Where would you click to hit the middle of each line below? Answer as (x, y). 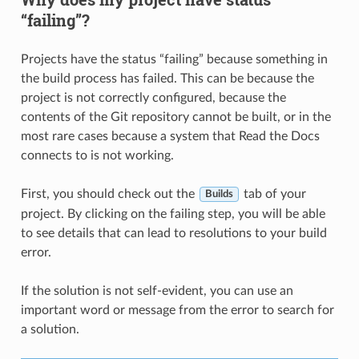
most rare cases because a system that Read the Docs (170, 136)
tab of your (273, 194)
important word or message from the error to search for (177, 310)
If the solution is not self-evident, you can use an (157, 290)
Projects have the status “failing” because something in (174, 59)
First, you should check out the (109, 194)
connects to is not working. (97, 155)
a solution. (50, 329)
